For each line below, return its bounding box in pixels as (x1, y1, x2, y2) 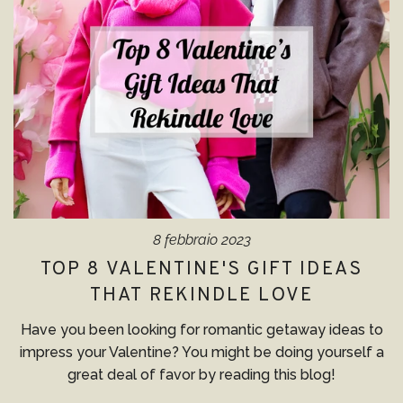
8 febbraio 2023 (152, 231, 251, 248)
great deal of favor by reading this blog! (67, 365, 336, 383)
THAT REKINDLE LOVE (90, 283, 313, 308)
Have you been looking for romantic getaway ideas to (20, 320, 383, 338)
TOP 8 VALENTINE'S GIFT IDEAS (40, 257, 363, 282)
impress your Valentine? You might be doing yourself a (19, 343, 384, 361)
